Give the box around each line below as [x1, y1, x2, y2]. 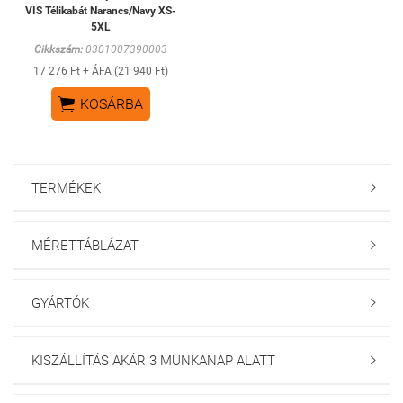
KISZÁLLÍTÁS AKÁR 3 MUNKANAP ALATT [31, 352, 275, 369]
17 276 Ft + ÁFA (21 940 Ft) [33, 65, 168, 78]
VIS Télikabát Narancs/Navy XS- [25, 4, 176, 18]
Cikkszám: [34, 43, 83, 57]
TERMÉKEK [31, 179, 101, 196]
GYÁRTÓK [31, 294, 89, 311]
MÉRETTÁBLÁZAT [31, 237, 139, 254]
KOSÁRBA [80, 94, 143, 112]
